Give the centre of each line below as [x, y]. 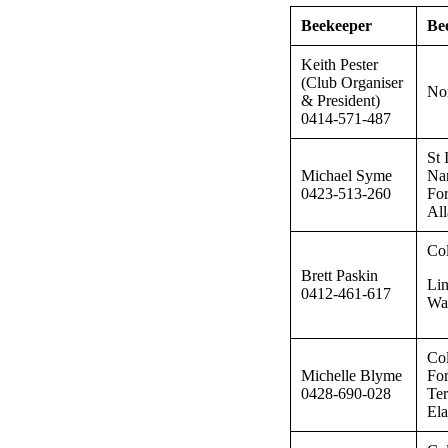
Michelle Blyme [351, 375]
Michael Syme [346, 175]
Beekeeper [338, 25]
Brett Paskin [339, 275]
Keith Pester [339, 64]
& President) [340, 100]
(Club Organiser [352, 82]
